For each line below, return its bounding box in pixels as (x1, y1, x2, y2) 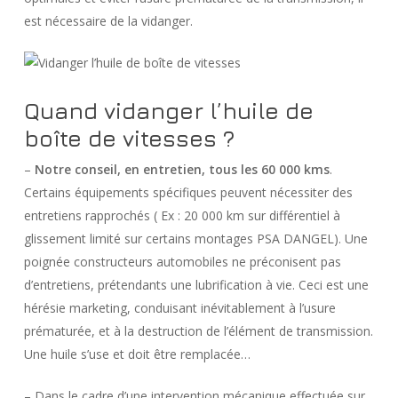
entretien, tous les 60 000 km (139, 161, 323, 178)
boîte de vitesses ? (23, 124, 235, 152)
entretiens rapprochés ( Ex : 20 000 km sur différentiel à (23, 207, 340, 224)
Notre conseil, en (34, 161, 139, 178)
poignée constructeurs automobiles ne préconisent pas (23, 253, 341, 270)
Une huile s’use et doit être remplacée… (23, 346, 251, 362)
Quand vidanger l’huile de (23, 97, 314, 124)
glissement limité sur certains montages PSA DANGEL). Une (23, 230, 368, 247)
